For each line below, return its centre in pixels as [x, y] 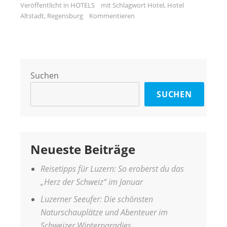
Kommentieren [112, 15]
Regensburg [65, 15]
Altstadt [32, 15]
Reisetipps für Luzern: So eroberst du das [112, 168]
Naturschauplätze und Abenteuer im [104, 213]
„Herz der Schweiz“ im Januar [92, 182]
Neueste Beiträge [83, 149]
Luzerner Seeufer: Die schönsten [97, 199]
